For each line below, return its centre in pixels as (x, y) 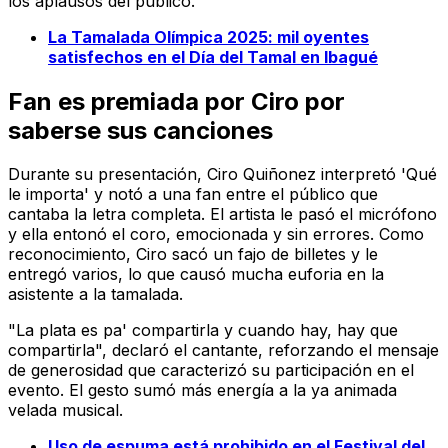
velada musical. (65, 410)
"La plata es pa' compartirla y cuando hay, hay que (203, 330)
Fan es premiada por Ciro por (176, 101)
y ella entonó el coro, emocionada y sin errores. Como (216, 234)
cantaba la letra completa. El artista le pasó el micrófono (222, 214)
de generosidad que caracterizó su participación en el (211, 370)
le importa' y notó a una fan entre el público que (193, 194)
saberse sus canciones (140, 130)
